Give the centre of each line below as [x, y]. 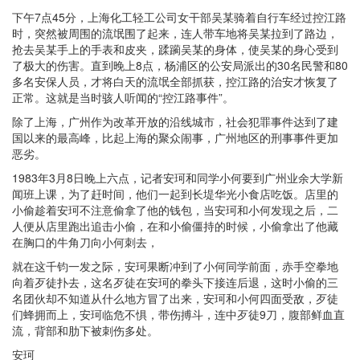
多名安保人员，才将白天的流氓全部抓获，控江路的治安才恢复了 [175, 81]
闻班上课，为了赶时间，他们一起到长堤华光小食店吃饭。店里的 [175, 194]
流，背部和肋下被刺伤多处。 [85, 330]
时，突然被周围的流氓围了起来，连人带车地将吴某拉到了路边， [175, 33]
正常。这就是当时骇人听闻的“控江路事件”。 [123, 97]
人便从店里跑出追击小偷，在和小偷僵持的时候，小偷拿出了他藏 [175, 226]
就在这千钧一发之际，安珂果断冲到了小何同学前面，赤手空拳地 [175, 266]
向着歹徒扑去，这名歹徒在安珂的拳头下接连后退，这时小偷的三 [175, 282]
